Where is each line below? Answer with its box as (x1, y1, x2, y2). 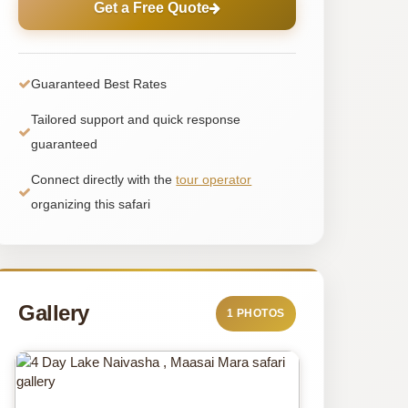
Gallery (18, 301, 89, 326)
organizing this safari (31, 196, 151, 211)
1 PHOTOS (226, 306, 285, 320)
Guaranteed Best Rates (31, 76, 168, 91)
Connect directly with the (31, 171, 177, 187)
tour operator (176, 171, 252, 187)
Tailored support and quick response (31, 111, 241, 127)
